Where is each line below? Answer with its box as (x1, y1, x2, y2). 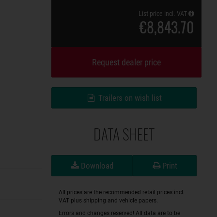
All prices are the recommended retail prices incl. (59, 189, 185, 196)
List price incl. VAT (139, 10, 188, 17)
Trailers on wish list (98, 93, 162, 103)
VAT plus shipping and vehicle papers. (59, 197, 158, 204)
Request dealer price (92, 57, 161, 67)
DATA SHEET (93, 123, 155, 145)
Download (78, 161, 113, 170)
